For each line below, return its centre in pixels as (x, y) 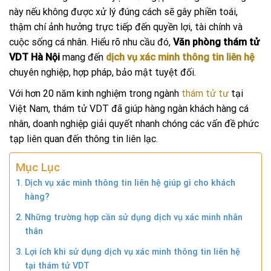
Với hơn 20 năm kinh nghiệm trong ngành (95, 93)
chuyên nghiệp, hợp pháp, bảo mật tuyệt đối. (104, 72)
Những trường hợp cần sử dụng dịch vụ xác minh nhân (133, 217)
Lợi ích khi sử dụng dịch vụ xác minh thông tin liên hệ (132, 252)
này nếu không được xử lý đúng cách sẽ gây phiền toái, (123, 11)
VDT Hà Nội (34, 57)
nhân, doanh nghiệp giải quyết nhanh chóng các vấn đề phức (134, 123)
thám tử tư (206, 93)
